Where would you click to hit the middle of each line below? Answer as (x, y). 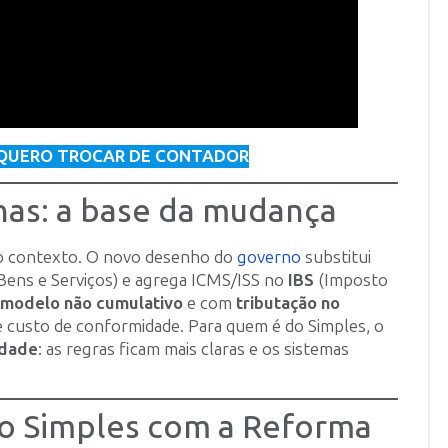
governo (269, 256)
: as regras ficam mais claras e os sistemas (193, 348)
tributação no (288, 302)
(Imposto (351, 279)
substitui (336, 256)
